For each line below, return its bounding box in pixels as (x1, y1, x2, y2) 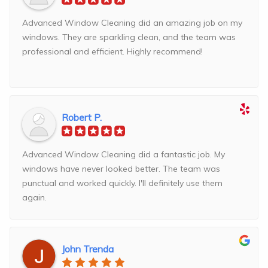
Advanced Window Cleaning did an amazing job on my (22, 17, 242, 29)
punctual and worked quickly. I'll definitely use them (22, 178, 223, 189)
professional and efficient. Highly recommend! (22, 46, 203, 57)
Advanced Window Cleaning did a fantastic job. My (22, 149, 225, 160)
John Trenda (62, 243, 114, 255)
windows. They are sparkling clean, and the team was (22, 32, 236, 43)
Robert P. (62, 111, 102, 124)
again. (22, 192, 47, 203)
